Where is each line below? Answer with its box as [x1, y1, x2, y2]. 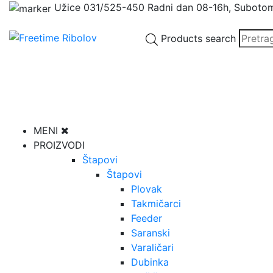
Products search [161, 32, 236, 44]
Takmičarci [131, 197, 181, 210]
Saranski [131, 226, 170, 239]
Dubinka [131, 255, 169, 268]
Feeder [131, 211, 162, 224]
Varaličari [131, 241, 174, 253]
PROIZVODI [34, 138, 85, 151]
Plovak [131, 182, 162, 195]
